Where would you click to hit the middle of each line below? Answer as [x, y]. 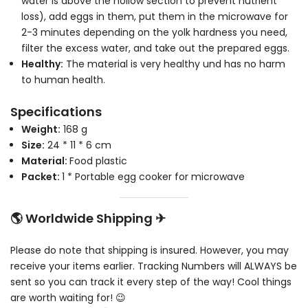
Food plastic [98, 161]
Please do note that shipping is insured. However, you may [150, 250]
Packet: [42, 177]
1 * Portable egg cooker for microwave [153, 177]
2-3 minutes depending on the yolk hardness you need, [154, 32]
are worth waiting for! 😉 [68, 297]
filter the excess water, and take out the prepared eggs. [155, 48]
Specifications [56, 112]
